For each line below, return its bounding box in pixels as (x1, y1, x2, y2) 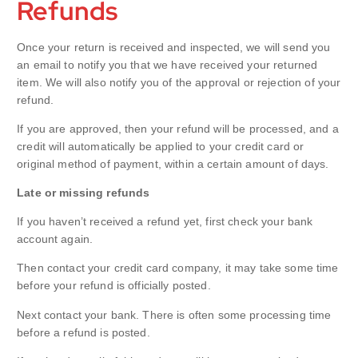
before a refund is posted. (17, 325, 150, 339)
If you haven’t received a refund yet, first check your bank (17, 215, 313, 229)
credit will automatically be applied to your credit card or (17, 140, 304, 153)
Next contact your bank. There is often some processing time (17, 308, 332, 321)
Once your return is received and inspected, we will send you (17, 41, 331, 54)
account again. (17, 233, 93, 246)
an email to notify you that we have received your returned (17, 58, 318, 72)
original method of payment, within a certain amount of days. (17, 157, 329, 171)
